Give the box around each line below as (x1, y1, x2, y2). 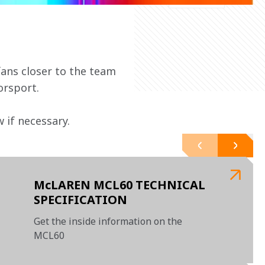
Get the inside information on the (34, 215, 183, 228)
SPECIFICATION (34, 192, 128, 208)
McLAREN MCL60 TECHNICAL (34, 177, 206, 193)
